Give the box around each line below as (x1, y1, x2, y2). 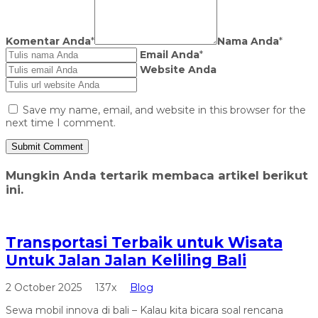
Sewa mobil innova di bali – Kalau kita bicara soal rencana (6, 303, 283, 317)
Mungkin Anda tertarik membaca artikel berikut (6, 168, 308, 182)
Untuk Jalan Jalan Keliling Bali (6, 251, 246, 269)
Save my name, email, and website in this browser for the (23, 103, 306, 116)
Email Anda (140, 48, 199, 61)
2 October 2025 (6, 280, 84, 294)
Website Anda (140, 62, 216, 76)
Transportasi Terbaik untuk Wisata (6, 233, 283, 251)
